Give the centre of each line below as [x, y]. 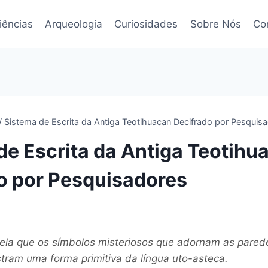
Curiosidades [146, 24]
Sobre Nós [215, 24]
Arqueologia [73, 24]
